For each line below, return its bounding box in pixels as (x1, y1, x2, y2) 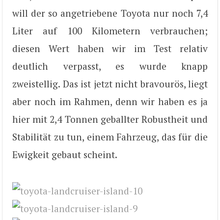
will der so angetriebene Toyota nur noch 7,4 (12, 6, 208, 19)
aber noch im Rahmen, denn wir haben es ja (12, 95, 208, 108)
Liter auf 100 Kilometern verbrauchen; (12, 24, 208, 37)
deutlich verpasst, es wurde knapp (12, 59, 208, 72)
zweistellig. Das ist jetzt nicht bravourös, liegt (12, 77, 208, 90)
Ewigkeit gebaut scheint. (12, 148, 117, 161)
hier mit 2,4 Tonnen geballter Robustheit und (12, 112, 208, 125)
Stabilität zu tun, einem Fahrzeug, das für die (12, 130, 208, 143)
